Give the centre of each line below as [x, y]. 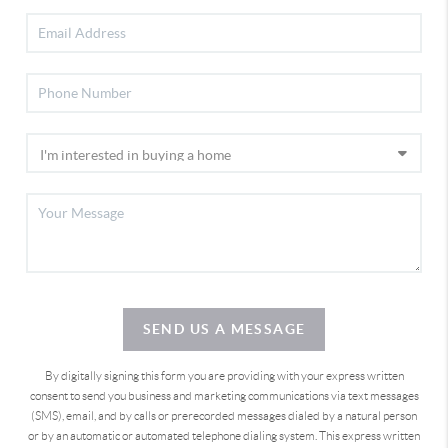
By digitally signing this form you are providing [160, 375]
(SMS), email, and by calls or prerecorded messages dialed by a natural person [224, 415]
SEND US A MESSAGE [224, 328]
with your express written [340, 375]
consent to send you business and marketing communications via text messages [224, 395]
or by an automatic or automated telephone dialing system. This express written [224, 435]
